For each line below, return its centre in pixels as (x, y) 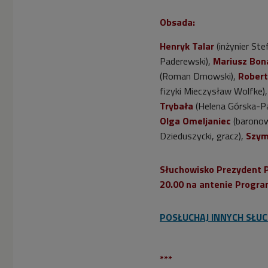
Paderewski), (186, 61)
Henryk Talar (187, 46)
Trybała (176, 106)
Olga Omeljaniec (195, 121)
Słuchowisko (188, 169)
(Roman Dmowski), (199, 76)
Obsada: (177, 22)
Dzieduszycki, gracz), (203, 135)
